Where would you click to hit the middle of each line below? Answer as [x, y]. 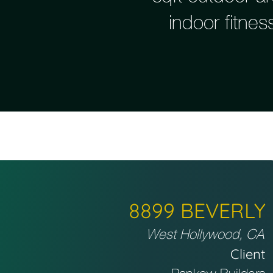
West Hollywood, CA [205, 235]
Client [248, 254]
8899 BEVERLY [197, 211]
